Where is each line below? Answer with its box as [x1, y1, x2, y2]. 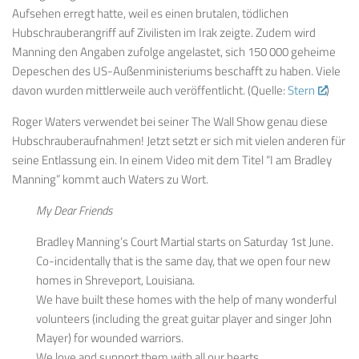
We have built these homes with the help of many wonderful [36, 289, 337, 309]
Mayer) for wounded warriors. [36, 328, 184, 347]
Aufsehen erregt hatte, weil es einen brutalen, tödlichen [12, 3, 288, 22]
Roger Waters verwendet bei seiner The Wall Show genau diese [12, 111, 328, 131]
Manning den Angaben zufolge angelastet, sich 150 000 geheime [12, 42, 336, 61]
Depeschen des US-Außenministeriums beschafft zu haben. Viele [12, 61, 341, 80]
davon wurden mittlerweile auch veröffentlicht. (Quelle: [12, 80, 288, 99]
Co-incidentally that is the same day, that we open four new [36, 251, 330, 270]
